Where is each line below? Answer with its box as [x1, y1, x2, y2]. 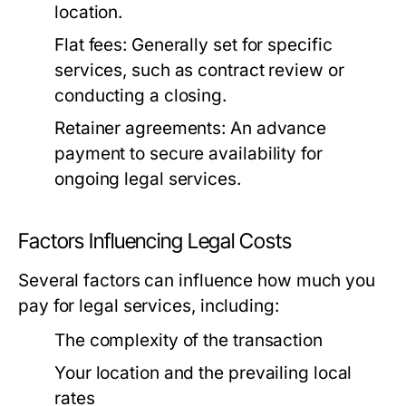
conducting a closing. [54, 85, 227, 106]
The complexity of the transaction [54, 330, 323, 351]
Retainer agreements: [54, 118, 227, 139]
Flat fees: [54, 34, 128, 55]
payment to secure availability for [54, 143, 323, 164]
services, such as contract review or [54, 60, 344, 81]
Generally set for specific [127, 34, 333, 55]
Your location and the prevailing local [54, 362, 353, 383]
